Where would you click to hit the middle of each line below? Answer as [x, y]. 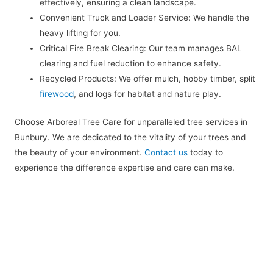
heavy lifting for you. [80, 33]
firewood [57, 94]
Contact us [166, 152]
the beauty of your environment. [80, 152]
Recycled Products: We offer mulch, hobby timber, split [148, 79]
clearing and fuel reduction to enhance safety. [131, 64]
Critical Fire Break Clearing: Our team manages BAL [141, 48]
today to [205, 152]
